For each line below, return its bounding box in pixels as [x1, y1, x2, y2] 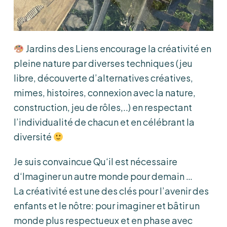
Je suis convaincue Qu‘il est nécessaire [14, 156, 177, 168]
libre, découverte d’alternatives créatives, [14, 72, 193, 84]
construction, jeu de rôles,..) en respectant [14, 101, 192, 113]
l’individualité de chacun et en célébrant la [14, 116, 195, 128]
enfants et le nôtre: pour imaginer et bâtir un [14, 200, 200, 212]
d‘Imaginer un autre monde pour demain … [14, 170, 193, 182]
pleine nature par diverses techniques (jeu [14, 57, 193, 69]
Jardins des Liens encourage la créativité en [24, 43, 211, 55]
